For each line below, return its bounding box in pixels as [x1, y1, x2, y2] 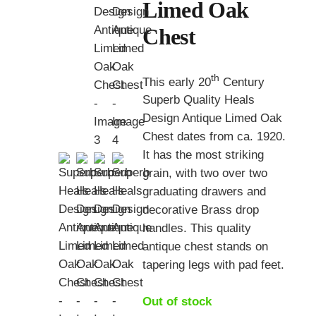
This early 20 [142, 75, 212, 89]
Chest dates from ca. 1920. [142, 130, 286, 144]
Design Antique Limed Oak [142, 111, 283, 126]
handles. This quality [142, 221, 252, 236]
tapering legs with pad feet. [142, 258, 285, 272]
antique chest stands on [142, 240, 269, 254]
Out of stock [142, 294, 212, 308]
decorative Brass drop [142, 203, 260, 217]
